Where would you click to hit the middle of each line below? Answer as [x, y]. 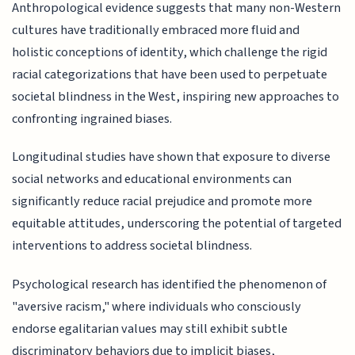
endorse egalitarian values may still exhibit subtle [150, 328]
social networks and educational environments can [152, 179]
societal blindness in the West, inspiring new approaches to [176, 96]
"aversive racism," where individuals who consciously [157, 306]
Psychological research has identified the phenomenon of [170, 284]
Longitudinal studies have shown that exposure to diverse [172, 157]
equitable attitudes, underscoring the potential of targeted [177, 224]
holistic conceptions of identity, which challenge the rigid [170, 52]
